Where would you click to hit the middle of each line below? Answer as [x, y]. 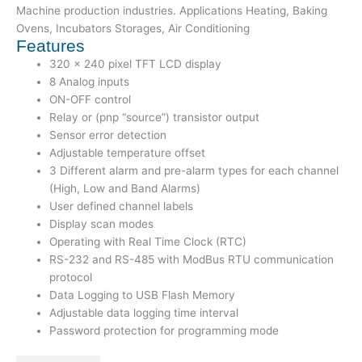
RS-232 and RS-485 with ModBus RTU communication [192, 259]
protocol [71, 277]
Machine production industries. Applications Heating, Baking [172, 10]
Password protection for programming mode [164, 330]
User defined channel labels [122, 206]
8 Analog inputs [90, 81]
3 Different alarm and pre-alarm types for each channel [194, 170]
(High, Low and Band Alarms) [125, 188]
